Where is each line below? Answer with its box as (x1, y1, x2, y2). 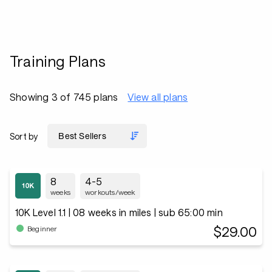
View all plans (127, 91, 188, 103)
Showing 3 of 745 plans (10, 91, 118, 103)
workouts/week (85, 188, 135, 196)
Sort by (10, 131, 38, 141)
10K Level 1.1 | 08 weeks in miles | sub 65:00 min (15, 206, 223, 218)
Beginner (27, 223, 58, 233)
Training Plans (10, 52, 106, 70)
